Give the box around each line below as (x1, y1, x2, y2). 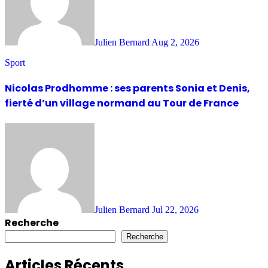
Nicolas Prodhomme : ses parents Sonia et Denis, (5, 81, 250, 95)
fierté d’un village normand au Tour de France (5, 96, 239, 110)
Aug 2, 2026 (151, 36, 199, 47)
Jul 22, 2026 (152, 205, 199, 215)
